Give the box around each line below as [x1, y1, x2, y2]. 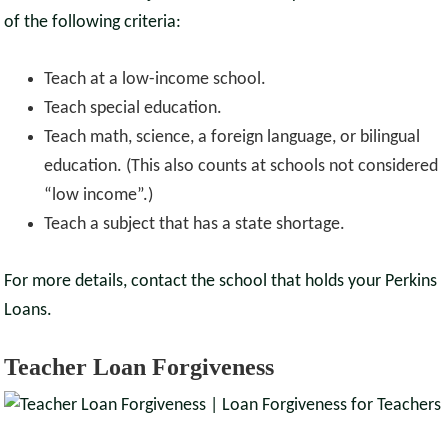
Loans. [4, 301, 53, 321]
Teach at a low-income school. [44, 70, 267, 90]
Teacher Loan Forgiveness [4, 354, 275, 381]
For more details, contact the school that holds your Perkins [4, 272, 438, 292]
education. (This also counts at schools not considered [44, 157, 439, 177]
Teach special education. [44, 99, 223, 119]
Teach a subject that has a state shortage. [44, 215, 346, 235]
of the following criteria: [4, 13, 182, 33]
